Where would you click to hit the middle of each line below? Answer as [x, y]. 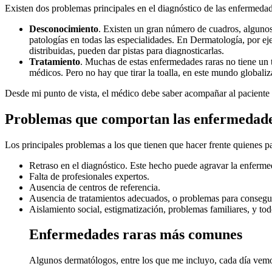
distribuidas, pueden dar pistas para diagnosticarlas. [127, 50]
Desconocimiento [64, 29]
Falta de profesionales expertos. [89, 176]
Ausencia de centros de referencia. [95, 187]
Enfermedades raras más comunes [136, 235]
